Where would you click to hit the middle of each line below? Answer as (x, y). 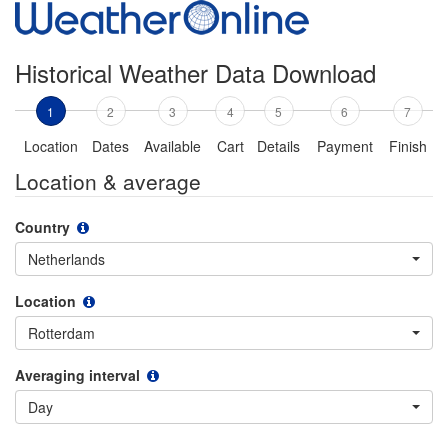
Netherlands (66, 259)
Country (42, 227)
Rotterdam (61, 333)
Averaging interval (77, 375)
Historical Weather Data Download (195, 72)
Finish (407, 146)
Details (278, 146)
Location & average (108, 181)
